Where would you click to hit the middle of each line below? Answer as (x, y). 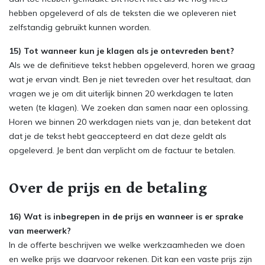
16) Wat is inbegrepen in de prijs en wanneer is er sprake (126, 216)
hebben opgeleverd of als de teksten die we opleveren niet (122, 13)
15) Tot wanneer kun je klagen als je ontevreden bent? (122, 51)
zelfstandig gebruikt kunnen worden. (80, 27)
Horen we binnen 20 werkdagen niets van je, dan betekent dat (130, 122)
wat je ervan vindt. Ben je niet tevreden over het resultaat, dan (130, 79)
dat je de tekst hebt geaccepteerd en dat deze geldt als (118, 136)
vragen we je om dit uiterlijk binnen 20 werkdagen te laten (121, 93)
